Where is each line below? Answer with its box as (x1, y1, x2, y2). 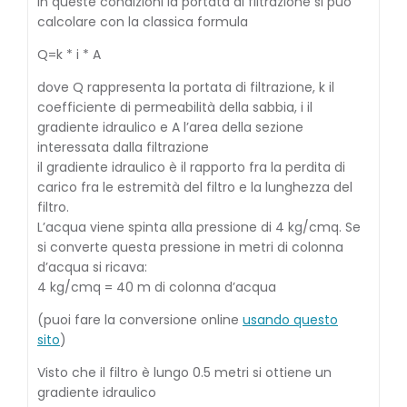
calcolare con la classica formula (37, 13, 248, 31)
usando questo (243, 311, 338, 329)
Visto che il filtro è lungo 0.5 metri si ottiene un (37, 363, 332, 382)
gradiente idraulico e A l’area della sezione (37, 118, 303, 136)
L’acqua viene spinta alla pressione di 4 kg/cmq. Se (37, 218, 361, 236)
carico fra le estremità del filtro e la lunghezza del (37, 178, 352, 196)
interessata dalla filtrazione (37, 138, 209, 156)
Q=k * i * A (37, 45, 101, 64)
